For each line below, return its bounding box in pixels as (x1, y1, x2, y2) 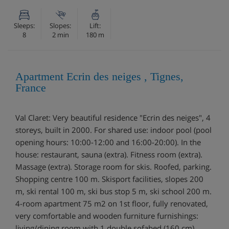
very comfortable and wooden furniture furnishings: (15, 210, 198, 221)
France (15, 81, 46, 94)
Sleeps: (14, 20, 35, 30)
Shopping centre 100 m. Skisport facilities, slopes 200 (15, 173, 203, 184)
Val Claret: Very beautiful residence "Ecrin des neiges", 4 (15, 112, 211, 123)
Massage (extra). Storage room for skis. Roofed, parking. (15, 161, 212, 172)
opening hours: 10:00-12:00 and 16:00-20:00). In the (15, 136, 201, 147)
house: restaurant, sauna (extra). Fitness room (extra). (15, 149, 202, 159)
